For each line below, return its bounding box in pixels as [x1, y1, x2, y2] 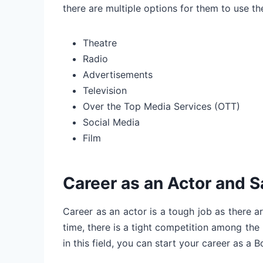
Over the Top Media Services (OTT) [83, 100, 240, 112]
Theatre [83, 36, 117, 49]
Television [83, 84, 127, 96]
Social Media [83, 116, 140, 128]
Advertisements [83, 68, 153, 80]
